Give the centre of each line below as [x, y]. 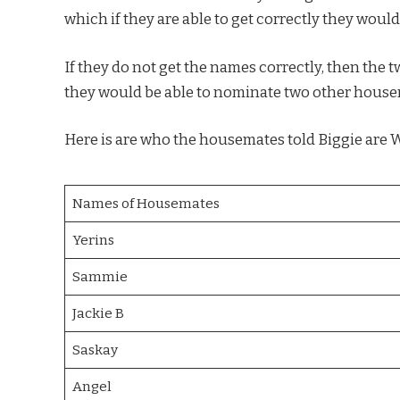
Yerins [93, 240]
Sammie [100, 276]
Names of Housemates [146, 203]
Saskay [95, 350]
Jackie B [98, 313]
